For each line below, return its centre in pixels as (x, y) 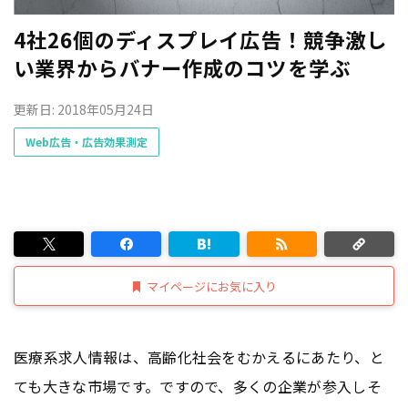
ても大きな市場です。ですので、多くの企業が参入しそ (198, 386)
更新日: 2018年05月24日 (84, 109)
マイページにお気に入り (212, 286)
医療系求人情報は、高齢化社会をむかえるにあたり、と (199, 357)
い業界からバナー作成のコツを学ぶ (182, 67)
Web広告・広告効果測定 (87, 142)
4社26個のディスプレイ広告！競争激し (201, 39)
